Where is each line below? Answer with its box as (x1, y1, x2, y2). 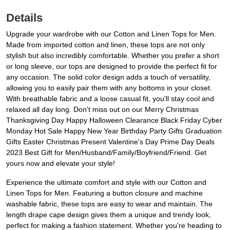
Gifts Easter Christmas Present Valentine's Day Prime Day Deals (6, 138, 215, 146)
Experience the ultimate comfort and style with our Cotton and (6, 178, 206, 187)
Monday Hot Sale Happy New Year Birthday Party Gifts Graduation (6, 127, 222, 136)
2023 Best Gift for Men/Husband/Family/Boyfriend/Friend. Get (6, 148, 206, 157)
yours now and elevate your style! (6, 159, 115, 168)
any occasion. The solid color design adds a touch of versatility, (6, 73, 210, 82)
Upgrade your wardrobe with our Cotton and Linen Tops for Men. (6, 30, 216, 39)
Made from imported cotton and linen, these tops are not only (6, 41, 205, 49)
